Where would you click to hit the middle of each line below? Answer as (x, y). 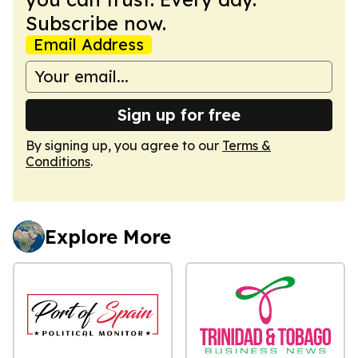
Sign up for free (179, 114)
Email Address (89, 44)
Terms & (247, 145)
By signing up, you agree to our (124, 145)
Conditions (58, 161)
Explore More (108, 236)
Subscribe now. (96, 23)
